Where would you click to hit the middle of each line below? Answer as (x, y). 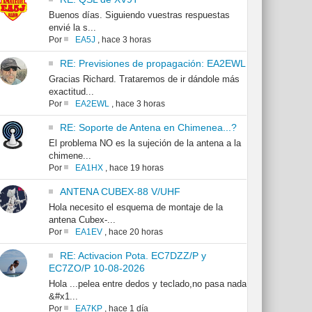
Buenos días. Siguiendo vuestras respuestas (139, 15)
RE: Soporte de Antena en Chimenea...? (148, 128)
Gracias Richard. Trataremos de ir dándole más (144, 79)
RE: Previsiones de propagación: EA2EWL (153, 64)
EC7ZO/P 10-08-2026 (96, 268)
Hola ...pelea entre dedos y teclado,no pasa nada (147, 284)
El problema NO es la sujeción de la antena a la (145, 143)
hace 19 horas (136, 168)
